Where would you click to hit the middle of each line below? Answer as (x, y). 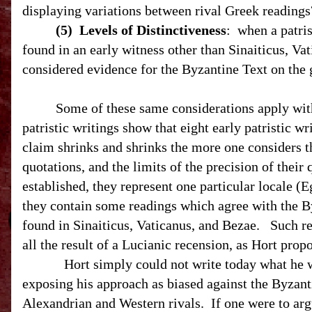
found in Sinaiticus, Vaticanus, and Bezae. (141, 225)
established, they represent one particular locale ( (162, 186)
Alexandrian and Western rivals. (113, 303)
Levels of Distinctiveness (153, 30)
